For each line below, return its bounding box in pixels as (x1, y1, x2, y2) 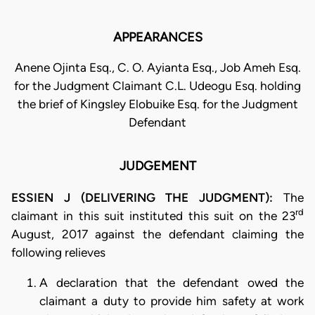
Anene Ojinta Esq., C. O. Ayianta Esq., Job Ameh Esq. (14, 60, 301, 75)
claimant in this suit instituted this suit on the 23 (11, 208, 295, 223)
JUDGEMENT (119, 158, 196, 174)
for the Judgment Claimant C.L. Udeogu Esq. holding (14, 79, 301, 94)
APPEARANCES (112, 30, 202, 46)
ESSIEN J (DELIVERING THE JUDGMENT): (11, 190, 283, 205)
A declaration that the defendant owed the (39, 276, 304, 290)
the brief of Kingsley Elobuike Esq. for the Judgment (17, 97, 298, 112)
